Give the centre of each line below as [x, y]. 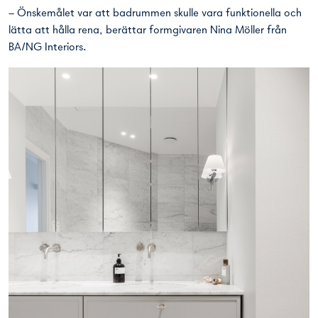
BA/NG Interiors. [48, 48]
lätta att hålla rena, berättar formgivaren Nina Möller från [148, 31]
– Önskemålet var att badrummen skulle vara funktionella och [155, 13]
